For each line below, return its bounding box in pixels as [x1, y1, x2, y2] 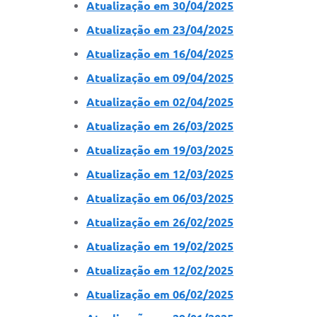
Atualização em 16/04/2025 [86, 47, 234, 60]
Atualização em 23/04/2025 [86, 23, 234, 36]
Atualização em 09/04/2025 [86, 71, 234, 84]
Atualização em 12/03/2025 [86, 167, 234, 180]
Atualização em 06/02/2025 [86, 287, 234, 301]
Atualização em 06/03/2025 [86, 191, 234, 204]
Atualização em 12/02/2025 [86, 263, 234, 277]
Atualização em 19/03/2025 [86, 143, 234, 156]
